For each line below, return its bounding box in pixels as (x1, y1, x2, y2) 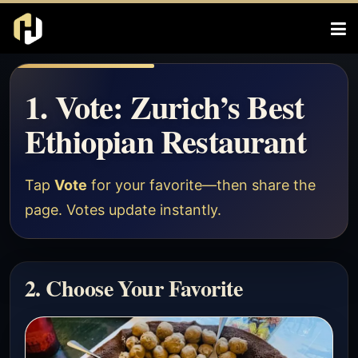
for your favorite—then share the (87, 177, 316, 193)
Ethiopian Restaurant (25, 117, 306, 165)
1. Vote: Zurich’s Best (25, 83, 304, 130)
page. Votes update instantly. (25, 201, 221, 218)
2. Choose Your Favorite (25, 272, 243, 304)
